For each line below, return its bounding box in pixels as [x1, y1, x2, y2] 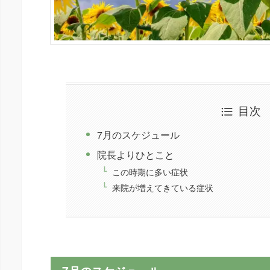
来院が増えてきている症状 [112, 181, 214, 194]
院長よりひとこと [97, 148, 175, 162]
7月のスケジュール [97, 128, 180, 142]
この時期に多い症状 [112, 165, 189, 178]
